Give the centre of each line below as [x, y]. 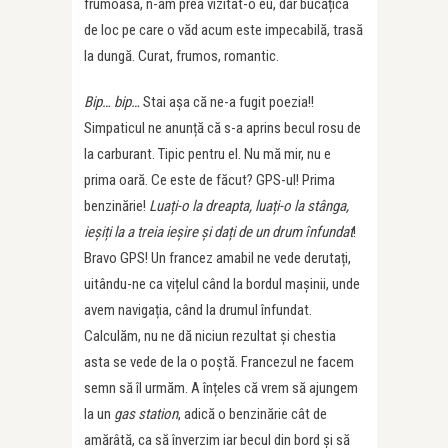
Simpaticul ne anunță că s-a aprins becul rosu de [222, 128]
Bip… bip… [113, 102]
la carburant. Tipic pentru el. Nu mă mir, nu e [207, 154]
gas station [146, 414]
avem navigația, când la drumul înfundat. [198, 310]
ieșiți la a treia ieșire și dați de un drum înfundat [218, 232]
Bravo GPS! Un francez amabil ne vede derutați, [217, 258]
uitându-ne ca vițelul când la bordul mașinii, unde [222, 284]
